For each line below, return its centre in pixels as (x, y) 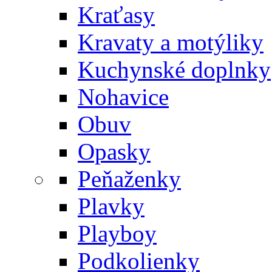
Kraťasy (116, 15)
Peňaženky (129, 179)
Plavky (111, 206)
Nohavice (123, 97)
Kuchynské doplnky (174, 70)
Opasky (114, 152)
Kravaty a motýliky (171, 42)
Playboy (117, 234)
